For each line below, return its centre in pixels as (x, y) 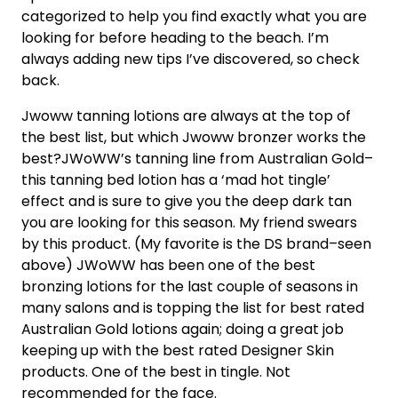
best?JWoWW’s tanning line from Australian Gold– (197, 158)
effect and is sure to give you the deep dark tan (187, 201)
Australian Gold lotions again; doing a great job (183, 329)
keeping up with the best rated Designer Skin (178, 350)
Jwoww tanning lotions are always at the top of (186, 115)
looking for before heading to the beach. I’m (175, 37)
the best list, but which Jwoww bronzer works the (194, 137)
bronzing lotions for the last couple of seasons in (190, 286)
